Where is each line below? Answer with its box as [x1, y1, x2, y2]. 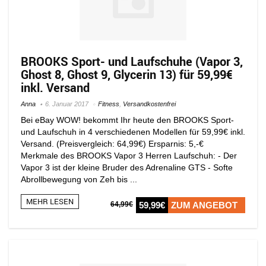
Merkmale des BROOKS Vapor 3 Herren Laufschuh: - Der [21, 150, 237, 160]
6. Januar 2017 [45, 100, 88, 107]
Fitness [98, 100, 119, 107]
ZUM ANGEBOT [171, 199, 237, 210]
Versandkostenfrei [123, 100, 176, 107]
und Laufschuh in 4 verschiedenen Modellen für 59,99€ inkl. [21, 126, 245, 137]
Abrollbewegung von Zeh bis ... [21, 174, 137, 184]
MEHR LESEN [26, 195, 74, 207]
